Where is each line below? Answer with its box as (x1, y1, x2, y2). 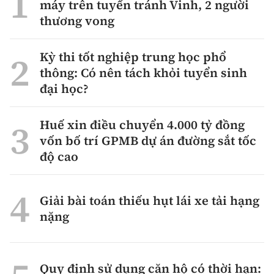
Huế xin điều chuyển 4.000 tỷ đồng (40, 116, 245, 134)
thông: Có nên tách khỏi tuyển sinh (40, 64, 247, 82)
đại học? (40, 80, 89, 98)
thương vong (40, 12, 114, 30)
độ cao (40, 148, 78, 166)
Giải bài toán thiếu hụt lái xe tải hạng (40, 192, 259, 210)
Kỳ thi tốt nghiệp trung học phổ (40, 48, 226, 66)
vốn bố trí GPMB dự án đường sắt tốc (40, 132, 256, 150)
